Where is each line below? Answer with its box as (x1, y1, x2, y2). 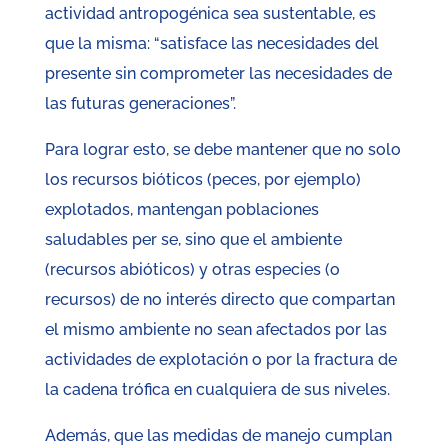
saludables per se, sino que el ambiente (44, 230, 342, 250)
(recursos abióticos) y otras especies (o (44, 260, 340, 280)
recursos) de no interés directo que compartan (44, 290, 395, 310)
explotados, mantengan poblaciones (44, 200, 319, 220)
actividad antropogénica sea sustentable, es (44, 4, 376, 24)
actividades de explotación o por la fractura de (44, 350, 397, 370)
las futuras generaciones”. (44, 94, 236, 114)
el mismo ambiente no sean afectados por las (44, 320, 387, 340)
